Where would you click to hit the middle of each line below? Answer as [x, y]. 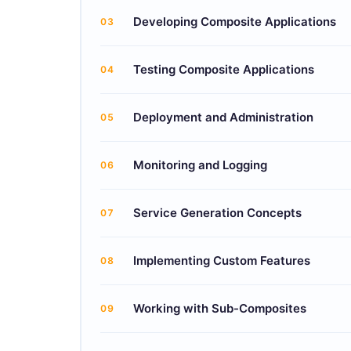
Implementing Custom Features [222, 260]
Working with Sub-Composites [220, 308]
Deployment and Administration [223, 117]
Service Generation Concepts [217, 212]
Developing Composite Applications [235, 21]
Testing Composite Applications [224, 69]
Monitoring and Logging [200, 165]
